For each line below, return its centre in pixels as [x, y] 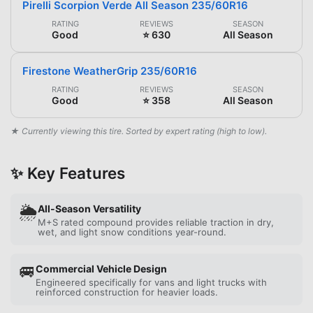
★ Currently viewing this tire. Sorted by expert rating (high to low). [139, 131]
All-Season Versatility [89, 208]
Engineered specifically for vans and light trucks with [151, 282]
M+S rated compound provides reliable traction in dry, [156, 222]
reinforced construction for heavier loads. [127, 292]
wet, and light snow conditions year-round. [132, 232]
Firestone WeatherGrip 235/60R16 [110, 71]
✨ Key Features [68, 173]
